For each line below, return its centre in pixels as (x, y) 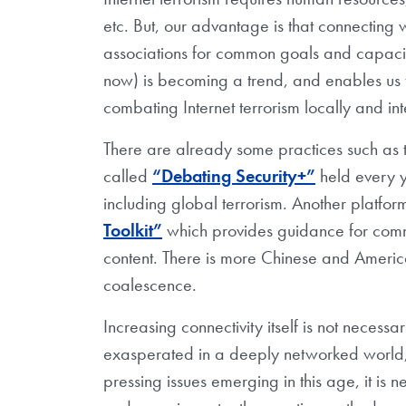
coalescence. (150, 284)
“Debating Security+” (234, 175)
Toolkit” (133, 230)
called (126, 175)
